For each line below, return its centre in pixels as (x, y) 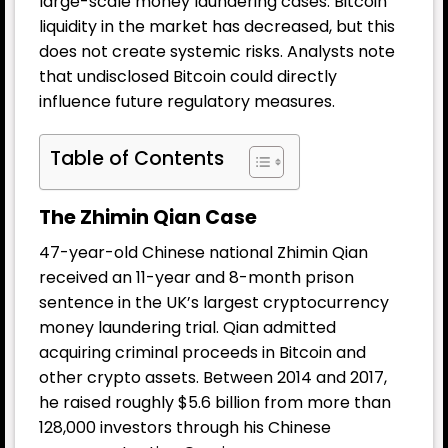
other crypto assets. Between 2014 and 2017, (213, 378)
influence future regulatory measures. (187, 101)
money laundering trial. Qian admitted (187, 328)
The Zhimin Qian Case (148, 218)
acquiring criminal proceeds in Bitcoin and (202, 353)
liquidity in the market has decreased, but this (217, 26)
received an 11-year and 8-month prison (196, 278)
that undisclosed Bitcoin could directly (188, 76)
